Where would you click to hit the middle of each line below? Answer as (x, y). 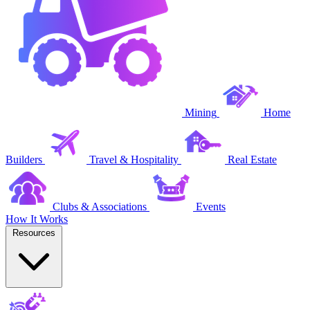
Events (211, 206)
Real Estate (252, 159)
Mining (201, 112)
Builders (24, 159)
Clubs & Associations (100, 206)
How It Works (37, 219)
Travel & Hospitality (134, 159)
